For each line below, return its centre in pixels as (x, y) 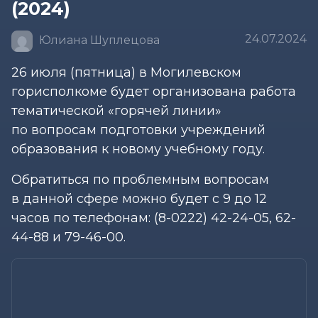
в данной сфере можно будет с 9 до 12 (139, 198)
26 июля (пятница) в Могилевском (126, 72)
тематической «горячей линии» (116, 110)
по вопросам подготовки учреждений (138, 130)
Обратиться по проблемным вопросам (140, 179)
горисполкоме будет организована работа (154, 91)
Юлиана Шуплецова (98, 40)
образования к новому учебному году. (138, 149)
